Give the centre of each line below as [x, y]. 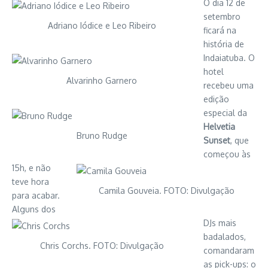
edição [216, 99]
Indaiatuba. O [229, 58]
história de [224, 44]
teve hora [31, 182]
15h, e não [31, 168]
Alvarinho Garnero [102, 80]
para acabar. [36, 195]
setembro [222, 16]
